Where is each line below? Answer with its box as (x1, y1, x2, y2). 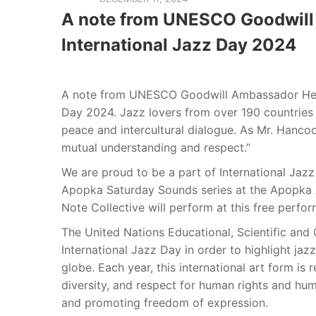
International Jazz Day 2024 (61, 35, 296, 55)
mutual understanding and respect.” (61, 140, 250, 154)
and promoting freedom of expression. (61, 296, 268, 310)
